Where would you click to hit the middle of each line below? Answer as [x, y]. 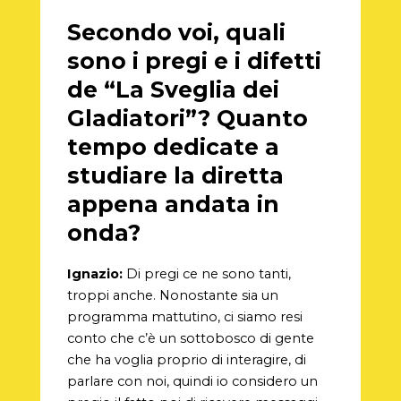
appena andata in [173, 205]
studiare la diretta [175, 176]
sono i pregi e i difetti [194, 61]
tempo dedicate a [173, 147]
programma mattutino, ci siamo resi [184, 316]
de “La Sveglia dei [173, 90]
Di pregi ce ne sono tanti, [206, 273]
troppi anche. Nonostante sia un [172, 295]
